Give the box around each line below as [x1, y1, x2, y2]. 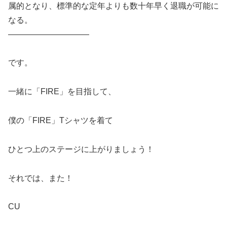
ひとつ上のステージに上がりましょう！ [8, 144, 154, 154]
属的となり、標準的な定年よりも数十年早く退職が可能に [8, 1, 219, 10]
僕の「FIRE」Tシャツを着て [8, 116, 113, 125]
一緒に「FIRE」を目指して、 [8, 87, 116, 96]
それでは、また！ [8, 173, 73, 182]
